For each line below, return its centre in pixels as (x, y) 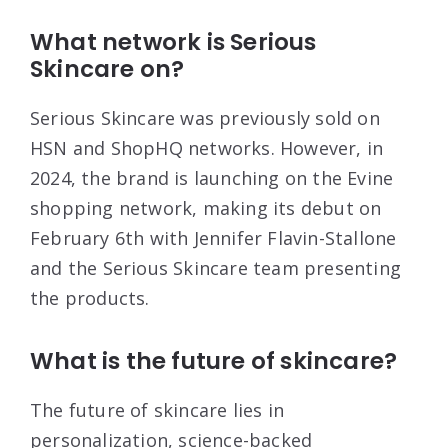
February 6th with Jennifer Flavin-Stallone (213, 237)
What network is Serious (173, 41)
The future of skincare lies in (157, 409)
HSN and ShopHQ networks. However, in (207, 147)
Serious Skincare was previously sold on (205, 117)
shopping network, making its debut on (206, 207)
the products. (92, 297)
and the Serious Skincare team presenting (216, 267)
